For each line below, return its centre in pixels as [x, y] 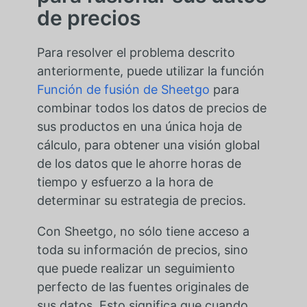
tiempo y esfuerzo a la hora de [125, 182]
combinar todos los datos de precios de [151, 108]
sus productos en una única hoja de [139, 127]
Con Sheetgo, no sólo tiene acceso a [143, 232]
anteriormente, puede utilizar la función [150, 71]
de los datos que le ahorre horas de [139, 164]
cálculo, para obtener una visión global [148, 145]
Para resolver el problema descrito [136, 53]
